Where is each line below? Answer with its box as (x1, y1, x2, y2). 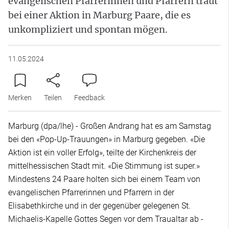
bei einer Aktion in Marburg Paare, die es (8, 9, 191, 21)
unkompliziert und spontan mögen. (8, 24, 168, 35)
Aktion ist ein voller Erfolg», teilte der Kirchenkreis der (8, 148, 196, 157)
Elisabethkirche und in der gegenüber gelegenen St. (8, 201, 191, 211)
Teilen (44, 94, 62, 102)
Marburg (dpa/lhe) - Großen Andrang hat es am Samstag (8, 121, 211, 131)
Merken (8, 94, 32, 102)
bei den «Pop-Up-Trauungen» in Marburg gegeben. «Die (8, 134, 205, 144)
